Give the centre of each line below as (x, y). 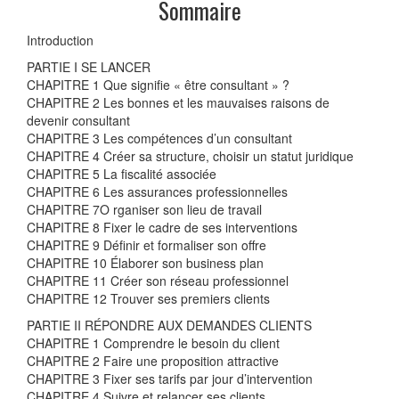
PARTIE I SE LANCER (89, 67)
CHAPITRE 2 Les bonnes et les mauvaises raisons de (178, 103)
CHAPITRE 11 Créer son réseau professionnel (158, 281)
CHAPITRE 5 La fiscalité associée (122, 174)
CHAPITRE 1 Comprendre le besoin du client (153, 343)
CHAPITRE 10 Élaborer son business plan (145, 263)
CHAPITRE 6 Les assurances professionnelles (157, 192)
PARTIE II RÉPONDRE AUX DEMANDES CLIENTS (169, 326)
